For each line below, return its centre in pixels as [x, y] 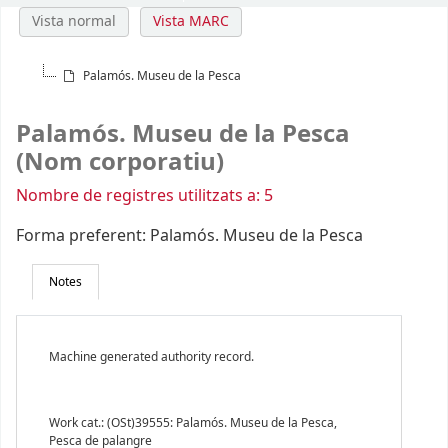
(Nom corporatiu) [120, 162]
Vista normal [74, 22]
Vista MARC [190, 22]
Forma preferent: [83, 236]
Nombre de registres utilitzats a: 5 [144, 196]
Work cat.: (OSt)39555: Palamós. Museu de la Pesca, [193, 423]
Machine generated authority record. [151, 357]
